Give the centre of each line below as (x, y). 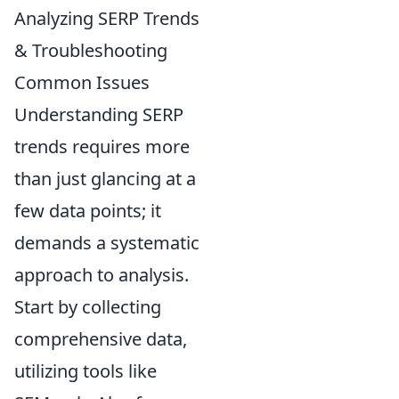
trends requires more (102, 146)
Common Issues (82, 82)
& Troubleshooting (91, 50)
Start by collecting (88, 306)
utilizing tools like (85, 370)
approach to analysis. (102, 274)
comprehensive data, (101, 338)
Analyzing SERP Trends (107, 18)
